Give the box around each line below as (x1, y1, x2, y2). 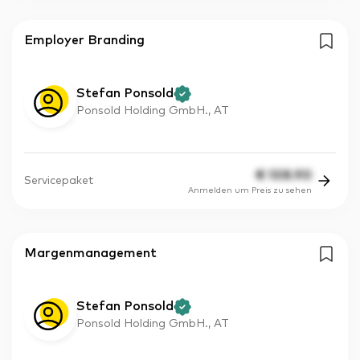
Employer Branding (24, 34, 145, 47)
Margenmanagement (24, 246, 157, 260)
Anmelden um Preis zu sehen (188, 186, 312, 194)
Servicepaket (24, 174, 93, 186)
